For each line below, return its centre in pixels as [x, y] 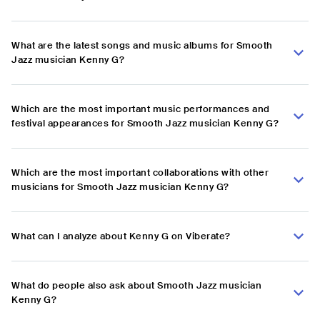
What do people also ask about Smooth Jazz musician [136, 286]
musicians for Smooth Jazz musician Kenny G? [120, 187]
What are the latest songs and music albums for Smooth [142, 46]
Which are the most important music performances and [141, 109]
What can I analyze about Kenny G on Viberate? [121, 236]
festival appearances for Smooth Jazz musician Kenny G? [145, 124]
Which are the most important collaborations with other [140, 173]
